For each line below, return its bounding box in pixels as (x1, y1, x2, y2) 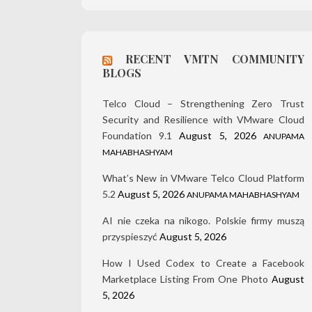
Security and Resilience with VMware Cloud (102, 114, 304, 126)
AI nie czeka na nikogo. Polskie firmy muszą (102, 214, 304, 227)
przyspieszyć (102, 231, 157, 243)
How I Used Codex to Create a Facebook (102, 257, 304, 270)
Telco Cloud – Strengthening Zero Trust (102, 97, 304, 110)
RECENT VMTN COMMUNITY (125, 52, 304, 67)
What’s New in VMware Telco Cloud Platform (102, 172, 304, 185)
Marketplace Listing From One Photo (102, 273, 268, 286)
